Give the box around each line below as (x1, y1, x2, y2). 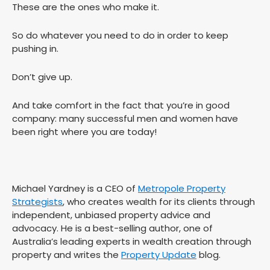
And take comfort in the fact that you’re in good (12, 99, 230, 112)
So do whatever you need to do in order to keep (12, 29, 228, 42)
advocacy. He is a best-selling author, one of (12, 222, 213, 235)
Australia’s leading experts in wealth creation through (12, 235, 251, 248)
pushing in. (12, 42, 58, 55)
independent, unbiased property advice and (12, 209, 210, 222)
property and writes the (12, 248, 121, 262)
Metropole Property (138, 182, 225, 195)
